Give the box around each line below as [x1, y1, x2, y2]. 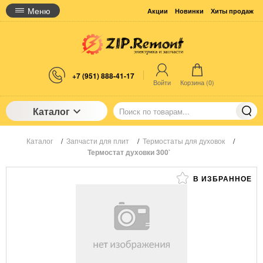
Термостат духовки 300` [87, 147, 171, 158]
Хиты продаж [211, 6, 254, 15]
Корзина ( [180, 77, 208, 87]
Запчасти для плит [66, 136, 129, 146]
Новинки [175, 6, 204, 15]
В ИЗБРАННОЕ [191, 173, 252, 184]
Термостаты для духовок [143, 136, 225, 146]
